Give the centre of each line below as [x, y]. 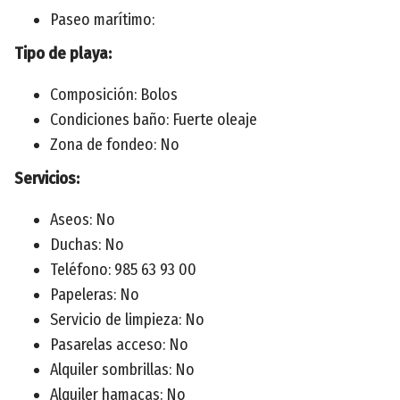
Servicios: [47, 178]
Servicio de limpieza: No [127, 319]
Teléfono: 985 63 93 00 [123, 269]
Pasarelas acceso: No [119, 344]
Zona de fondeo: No [115, 144]
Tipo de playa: [63, 53]
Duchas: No [87, 244]
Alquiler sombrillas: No [122, 369]
